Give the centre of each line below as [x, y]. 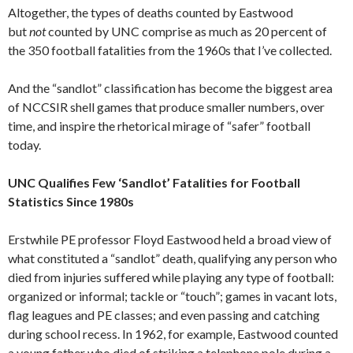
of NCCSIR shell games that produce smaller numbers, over [166, 107]
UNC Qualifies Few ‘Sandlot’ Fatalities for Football [154, 183]
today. [24, 145]
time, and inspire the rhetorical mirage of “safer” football [159, 126]
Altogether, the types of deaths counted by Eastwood [150, 13]
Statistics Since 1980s [71, 202]
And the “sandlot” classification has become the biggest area [170, 88]
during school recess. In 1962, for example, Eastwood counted [173, 334]
